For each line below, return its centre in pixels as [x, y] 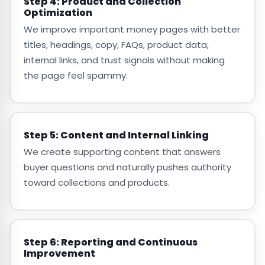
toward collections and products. [96, 182]
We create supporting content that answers [122, 151]
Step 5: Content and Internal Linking [116, 135]
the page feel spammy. [75, 75]
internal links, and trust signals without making [124, 60]
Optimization [58, 12]
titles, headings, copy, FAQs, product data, [116, 44]
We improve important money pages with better [132, 29]
